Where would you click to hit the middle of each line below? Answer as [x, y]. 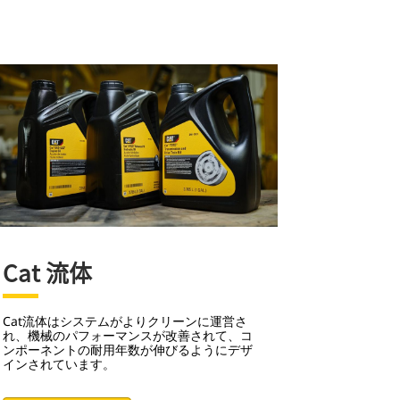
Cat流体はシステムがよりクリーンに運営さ [125, 321]
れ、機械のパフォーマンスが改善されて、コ [127, 335]
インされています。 [58, 363]
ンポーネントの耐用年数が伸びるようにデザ [127, 349]
